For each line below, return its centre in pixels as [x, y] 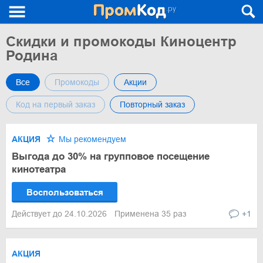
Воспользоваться [65, 192]
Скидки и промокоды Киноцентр [121, 41]
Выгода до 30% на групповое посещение [111, 156]
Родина [32, 55]
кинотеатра [39, 169]
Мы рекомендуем [91, 139]
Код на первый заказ [55, 104]
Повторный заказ [152, 104]
